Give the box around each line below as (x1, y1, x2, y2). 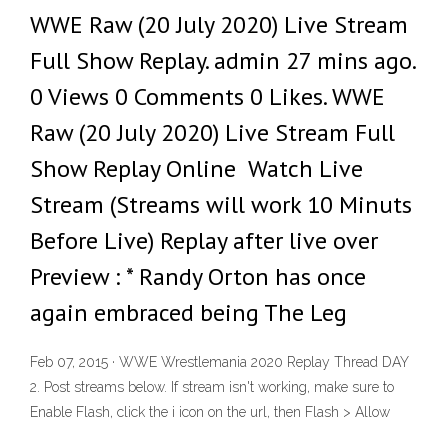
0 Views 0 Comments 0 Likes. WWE (30, 81, 385, 112)
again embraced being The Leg (30, 297, 347, 328)
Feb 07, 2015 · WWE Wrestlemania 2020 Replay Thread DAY (30, 354, 409, 371)
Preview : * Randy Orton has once (30, 261, 366, 292)
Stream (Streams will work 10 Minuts (30, 189, 412, 220)
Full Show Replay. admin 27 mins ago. (30, 45, 415, 76)
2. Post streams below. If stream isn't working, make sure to (30, 379, 394, 396)
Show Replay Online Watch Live (30, 153, 363, 184)
